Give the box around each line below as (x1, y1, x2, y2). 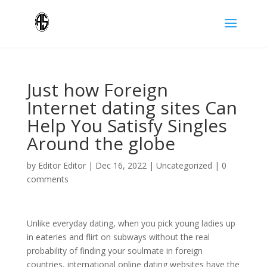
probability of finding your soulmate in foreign (26, 245, 203, 256)
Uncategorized (156, 160, 212, 171)
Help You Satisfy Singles (26, 113, 227, 138)
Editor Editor (38, 160, 86, 171)
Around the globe (26, 131, 175, 156)
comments (26, 173, 69, 185)
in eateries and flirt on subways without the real (26, 231, 210, 243)
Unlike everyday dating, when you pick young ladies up (26, 218, 235, 229)
